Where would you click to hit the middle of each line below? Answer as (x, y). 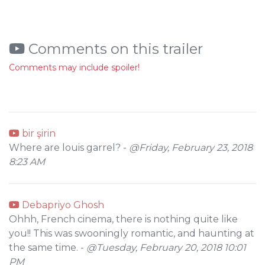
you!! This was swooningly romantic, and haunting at (132, 233)
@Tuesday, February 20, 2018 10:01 (166, 248)
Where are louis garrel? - (69, 148)
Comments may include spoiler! (74, 67)
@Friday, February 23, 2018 (191, 148)
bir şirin (38, 133)
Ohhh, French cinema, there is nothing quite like (123, 219)
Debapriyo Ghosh (62, 205)
